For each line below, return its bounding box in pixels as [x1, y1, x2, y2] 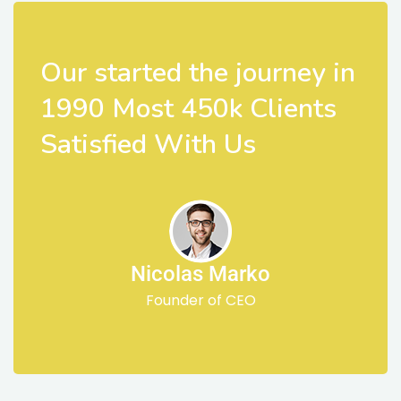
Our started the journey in [40, 55, 355, 92]
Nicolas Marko [131, 261, 270, 287]
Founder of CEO [145, 290, 256, 311]
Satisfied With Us [40, 126, 256, 164]
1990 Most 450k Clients [40, 90, 337, 128]
